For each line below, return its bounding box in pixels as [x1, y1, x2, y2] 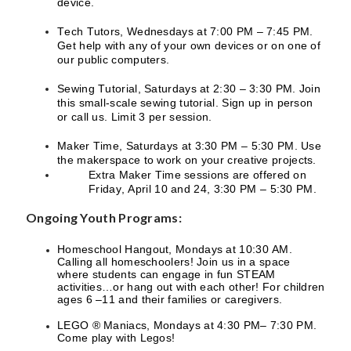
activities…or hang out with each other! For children [57, 280, 325, 293]
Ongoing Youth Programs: [26, 209, 182, 225]
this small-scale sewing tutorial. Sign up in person [57, 96, 313, 109]
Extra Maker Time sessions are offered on [89, 168, 307, 181]
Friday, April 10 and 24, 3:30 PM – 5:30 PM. [89, 182, 317, 195]
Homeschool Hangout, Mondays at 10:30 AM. [57, 242, 292, 255]
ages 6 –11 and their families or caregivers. [57, 292, 283, 306]
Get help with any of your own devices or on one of [57, 38, 320, 52]
